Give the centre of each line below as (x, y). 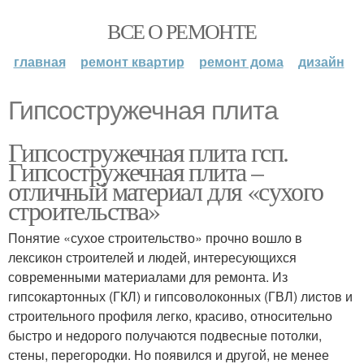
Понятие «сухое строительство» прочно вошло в (155, 238)
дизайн (321, 61)
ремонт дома (241, 61)
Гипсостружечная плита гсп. (148, 152)
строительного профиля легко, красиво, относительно (170, 316)
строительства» (84, 210)
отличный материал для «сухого (166, 191)
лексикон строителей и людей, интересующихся (152, 257)
